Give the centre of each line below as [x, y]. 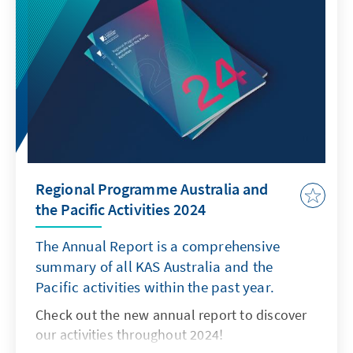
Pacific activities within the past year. [155, 287]
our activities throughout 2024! [130, 335]
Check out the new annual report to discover [171, 315]
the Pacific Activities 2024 [121, 210]
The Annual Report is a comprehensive [158, 246]
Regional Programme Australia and [152, 189]
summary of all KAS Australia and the [154, 267]
